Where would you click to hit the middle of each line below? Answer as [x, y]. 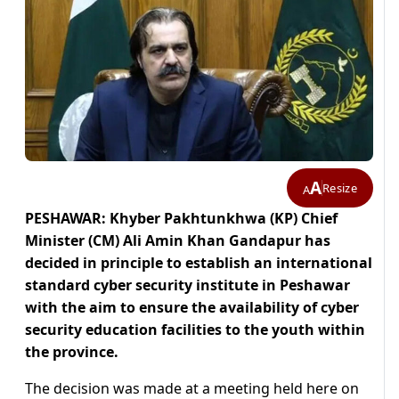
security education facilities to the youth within [195, 330]
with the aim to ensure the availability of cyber [192, 308]
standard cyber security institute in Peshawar [187, 285]
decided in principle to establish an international [199, 263]
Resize [340, 187]
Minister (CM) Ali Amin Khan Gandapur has [178, 241]
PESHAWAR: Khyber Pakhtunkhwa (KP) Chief [181, 219]
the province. [72, 352]
